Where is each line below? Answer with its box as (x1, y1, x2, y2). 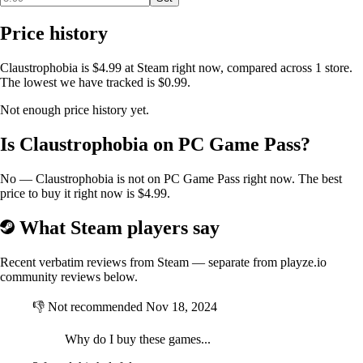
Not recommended (45, 299, 146, 314)
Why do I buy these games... (65, 331, 211, 346)
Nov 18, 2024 (146, 299, 217, 314)
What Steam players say (15, 216, 220, 238)
